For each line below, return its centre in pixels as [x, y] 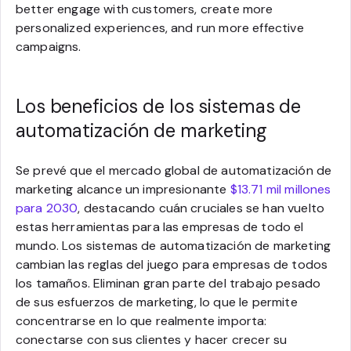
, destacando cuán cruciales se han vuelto [201, 208]
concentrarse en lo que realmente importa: [141, 320]
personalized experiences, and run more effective [160, 27]
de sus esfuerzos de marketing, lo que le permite [157, 302]
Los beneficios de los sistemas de [159, 106]
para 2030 [47, 208]
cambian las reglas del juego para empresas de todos [172, 264]
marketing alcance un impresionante [123, 189]
